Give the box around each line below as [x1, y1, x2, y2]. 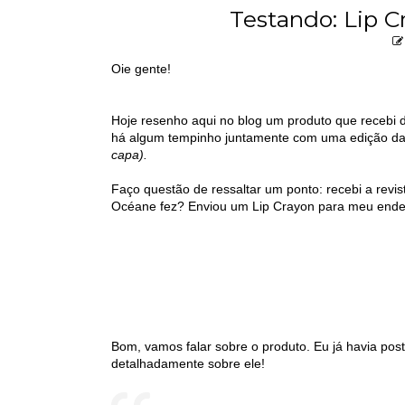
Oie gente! [111, 61, 171, 76]
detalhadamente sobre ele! [111, 355, 265, 371]
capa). [111, 146, 147, 162]
